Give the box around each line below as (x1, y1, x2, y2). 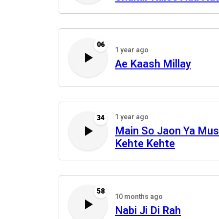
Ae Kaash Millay (115, 56, 191, 72)
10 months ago (115, 192, 163, 202)
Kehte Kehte (115, 136, 175, 152)
